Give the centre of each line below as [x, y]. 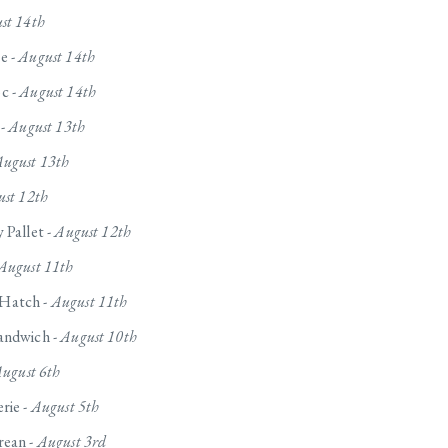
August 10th [98, 337]
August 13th [47, 127]
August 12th [93, 232]
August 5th [65, 407]
